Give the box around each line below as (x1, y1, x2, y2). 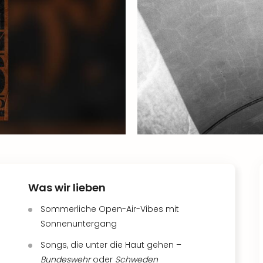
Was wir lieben (28, 180, 106, 195)
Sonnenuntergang (41, 218, 117, 230)
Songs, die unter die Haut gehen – (41, 239, 181, 251)
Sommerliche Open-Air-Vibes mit (41, 203, 179, 215)
